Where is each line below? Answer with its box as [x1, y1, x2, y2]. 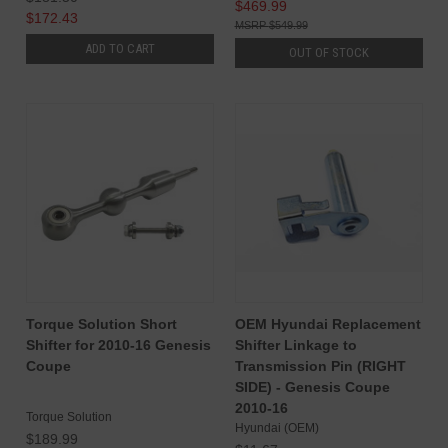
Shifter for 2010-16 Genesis [25, 336, 211, 353]
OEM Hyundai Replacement [234, 315, 421, 332]
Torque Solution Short [25, 315, 177, 332]
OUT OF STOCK [288, 44, 369, 60]
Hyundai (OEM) [234, 420, 319, 435]
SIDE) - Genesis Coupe [234, 378, 390, 395]
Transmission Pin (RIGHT [234, 357, 406, 374]
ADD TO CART [84, 40, 155, 56]
